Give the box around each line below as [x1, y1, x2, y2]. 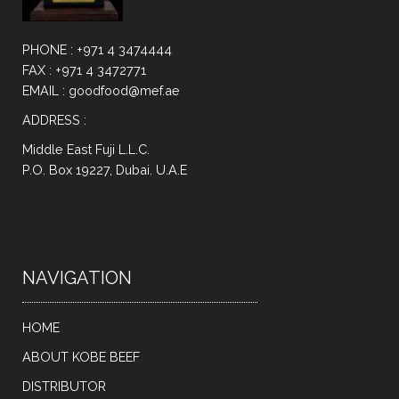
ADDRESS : [22, 112, 86, 128]
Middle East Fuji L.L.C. [22, 142, 150, 158]
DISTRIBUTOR [22, 379, 106, 395]
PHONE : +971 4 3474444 [22, 42, 172, 58]
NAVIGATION [22, 267, 132, 289]
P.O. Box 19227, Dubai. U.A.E [22, 162, 187, 178]
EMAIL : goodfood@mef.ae [22, 83, 180, 99]
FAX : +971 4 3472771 [22, 62, 146, 78]
